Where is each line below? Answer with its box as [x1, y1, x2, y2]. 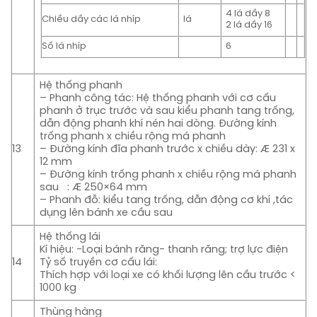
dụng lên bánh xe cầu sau [40, 207, 173, 219]
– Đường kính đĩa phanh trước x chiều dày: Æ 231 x [40, 143, 296, 155]
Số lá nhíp [41, 41, 86, 51]
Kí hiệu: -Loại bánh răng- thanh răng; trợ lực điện [40, 243, 289, 255]
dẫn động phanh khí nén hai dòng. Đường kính [40, 117, 277, 129]
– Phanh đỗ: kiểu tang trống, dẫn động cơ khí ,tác [40, 194, 294, 206]
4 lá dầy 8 [226, 8, 271, 18]
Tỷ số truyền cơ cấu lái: [40, 256, 158, 268]
